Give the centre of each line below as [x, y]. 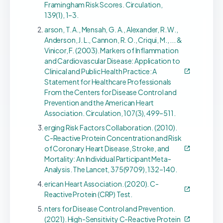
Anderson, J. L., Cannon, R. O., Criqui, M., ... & [113, 40]
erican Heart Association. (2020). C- [102, 183]
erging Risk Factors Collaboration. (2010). [111, 127]
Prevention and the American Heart [99, 102]
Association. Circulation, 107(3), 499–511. [110, 113]
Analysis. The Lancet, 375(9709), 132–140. [111, 169]
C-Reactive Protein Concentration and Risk [113, 138]
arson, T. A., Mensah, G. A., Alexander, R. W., [111, 29]
